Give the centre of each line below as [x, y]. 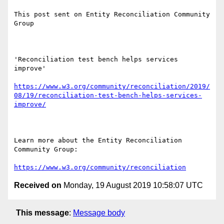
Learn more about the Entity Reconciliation [98, 140]
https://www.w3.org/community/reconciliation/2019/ [112, 86]
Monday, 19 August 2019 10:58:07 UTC [132, 185]
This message [42, 212]
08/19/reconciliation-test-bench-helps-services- [108, 95]
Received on [38, 185]
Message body [99, 212]
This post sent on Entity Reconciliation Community [112, 14]
